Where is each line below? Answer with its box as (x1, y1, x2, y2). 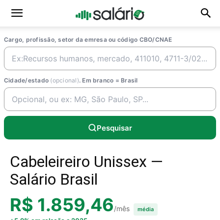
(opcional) (50, 77, 79, 84)
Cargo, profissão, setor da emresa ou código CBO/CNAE (4, 36, 172, 43)
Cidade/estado (4, 77, 51, 84)
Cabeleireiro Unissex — (10, 152, 163, 171)
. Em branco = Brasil (79, 77, 138, 84)
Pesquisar (97, 123, 132, 133)
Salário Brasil (10, 170, 98, 189)
